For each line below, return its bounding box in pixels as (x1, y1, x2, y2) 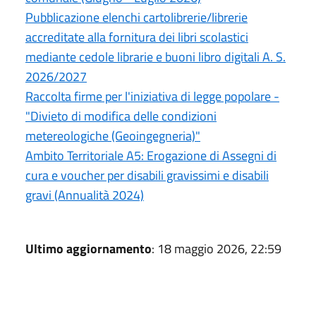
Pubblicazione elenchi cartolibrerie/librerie (25, 7, 248, 27)
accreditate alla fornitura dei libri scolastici (25, 27, 248, 47)
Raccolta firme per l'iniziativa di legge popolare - (25, 86, 279, 106)
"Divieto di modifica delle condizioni (25, 106, 217, 126)
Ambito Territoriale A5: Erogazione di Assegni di (25, 145, 276, 165)
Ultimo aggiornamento (25, 238, 152, 258)
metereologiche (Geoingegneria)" (25, 126, 200, 145)
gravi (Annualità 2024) (25, 185, 144, 205)
